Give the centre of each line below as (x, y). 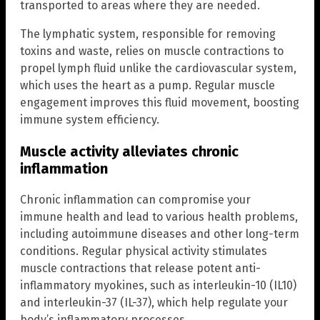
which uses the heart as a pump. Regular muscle (147, 85)
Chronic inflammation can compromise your (135, 199)
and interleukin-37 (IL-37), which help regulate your (154, 302)
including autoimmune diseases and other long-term (160, 234)
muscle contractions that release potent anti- (140, 268)
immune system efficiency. (90, 119)
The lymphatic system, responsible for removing (148, 34)
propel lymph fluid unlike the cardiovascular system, (158, 68)
